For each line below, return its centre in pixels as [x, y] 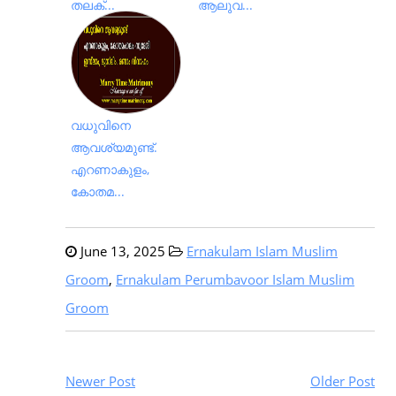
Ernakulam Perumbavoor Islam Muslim [235, 279]
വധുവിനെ [101, 125]
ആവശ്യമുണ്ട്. [114, 147]
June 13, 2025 [121, 251]
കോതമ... [98, 191]
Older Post [343, 381]
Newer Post [100, 381]
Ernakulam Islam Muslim [262, 251]
